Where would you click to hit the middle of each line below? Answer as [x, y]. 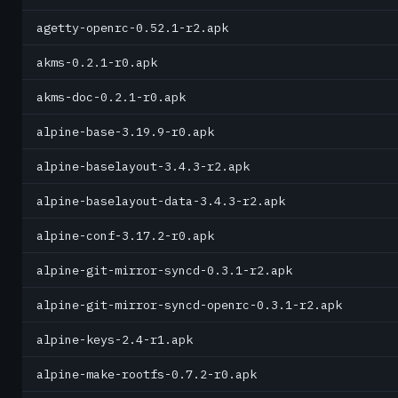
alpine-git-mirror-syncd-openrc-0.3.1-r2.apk [189, 305]
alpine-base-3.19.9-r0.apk [125, 131]
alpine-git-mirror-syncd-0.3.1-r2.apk [164, 270]
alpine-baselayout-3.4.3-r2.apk [143, 166]
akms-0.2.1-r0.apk [97, 62]
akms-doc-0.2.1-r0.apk [111, 97]
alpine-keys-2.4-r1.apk [115, 339]
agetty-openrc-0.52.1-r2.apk [132, 28]
